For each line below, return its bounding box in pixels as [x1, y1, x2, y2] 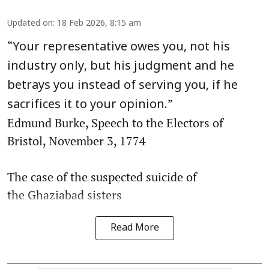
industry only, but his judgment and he [7, 59, 234, 74]
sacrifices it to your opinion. [7, 97, 168, 112]
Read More [110, 222, 159, 234]
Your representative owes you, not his [13, 40, 230, 55]
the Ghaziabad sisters [7, 186, 122, 203]
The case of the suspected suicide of [7, 168, 197, 185]
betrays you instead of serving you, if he [7, 78, 238, 93]
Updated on [7, 18, 53, 29]
